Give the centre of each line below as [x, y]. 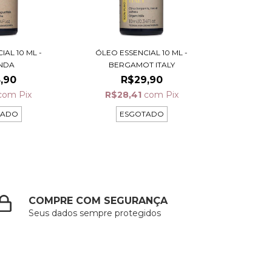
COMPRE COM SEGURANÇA [98, 201]
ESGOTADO [141, 114]
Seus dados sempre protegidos [95, 213]
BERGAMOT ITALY [141, 65]
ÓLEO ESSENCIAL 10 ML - [142, 53]
